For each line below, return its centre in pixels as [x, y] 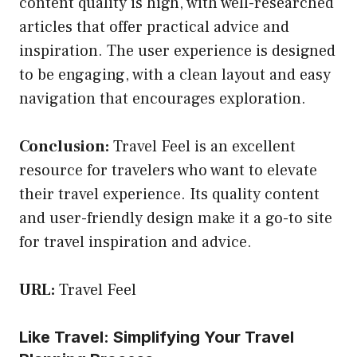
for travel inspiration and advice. [135, 242]
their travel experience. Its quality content [169, 194]
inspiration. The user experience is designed [177, 51]
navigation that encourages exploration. [163, 98]
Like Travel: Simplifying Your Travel [157, 337]
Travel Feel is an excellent [202, 146]
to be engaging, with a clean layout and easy [175, 75]
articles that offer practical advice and [154, 27]
